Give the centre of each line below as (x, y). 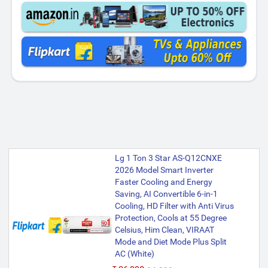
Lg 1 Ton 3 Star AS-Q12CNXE (169, 158)
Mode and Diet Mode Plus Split (171, 242)
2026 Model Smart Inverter (165, 170)
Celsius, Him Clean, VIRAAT (165, 230)
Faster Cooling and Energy (164, 182)
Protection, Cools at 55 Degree (171, 218)
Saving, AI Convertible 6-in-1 (167, 194)
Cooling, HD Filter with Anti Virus (175, 206)
